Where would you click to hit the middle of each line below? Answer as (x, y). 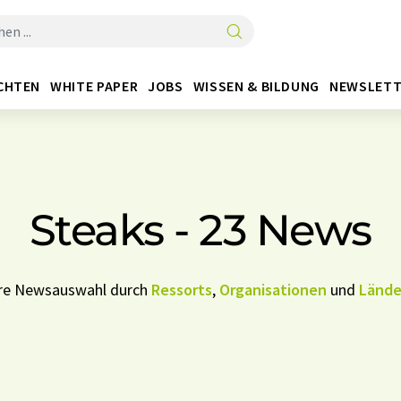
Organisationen (273, 290)
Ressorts (182, 290)
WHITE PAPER (94, 85)
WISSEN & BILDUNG (256, 85)
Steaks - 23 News (200, 230)
